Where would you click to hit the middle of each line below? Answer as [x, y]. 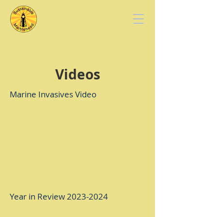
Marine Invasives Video [53, 94]
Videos [77, 74]
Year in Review [38, 196]
